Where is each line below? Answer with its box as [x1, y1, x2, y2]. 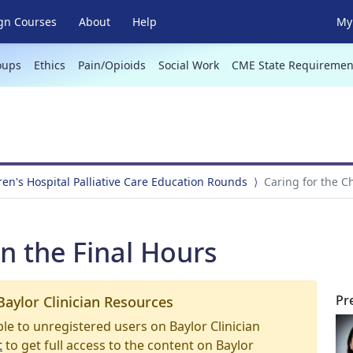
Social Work [158, 58, 219, 72]
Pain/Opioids [77, 58, 146, 72]
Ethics [33, 58, 65, 72]
